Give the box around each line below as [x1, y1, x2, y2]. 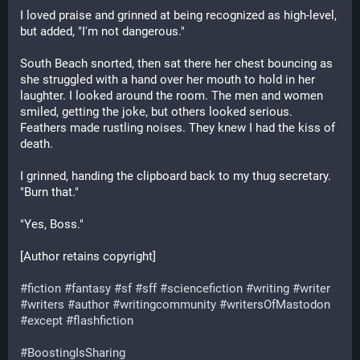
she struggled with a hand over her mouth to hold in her [20, 72, 315, 87]
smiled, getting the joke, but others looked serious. [20, 104, 292, 119]
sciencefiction [167, 281, 243, 296]
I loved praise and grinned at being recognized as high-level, [20, 8, 337, 22]
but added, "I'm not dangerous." [20, 24, 185, 39]
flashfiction [73, 313, 133, 328]
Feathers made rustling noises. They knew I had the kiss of [20, 121, 335, 135]
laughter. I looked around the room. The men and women [20, 88, 323, 103]
